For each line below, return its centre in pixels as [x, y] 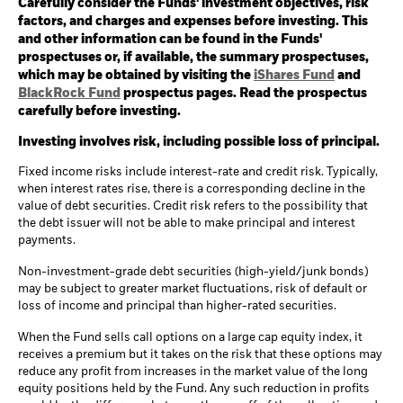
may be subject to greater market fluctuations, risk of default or [193, 290]
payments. [47, 241]
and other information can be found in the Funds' [170, 40]
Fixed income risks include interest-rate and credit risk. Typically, [198, 173]
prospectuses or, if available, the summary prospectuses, [193, 58]
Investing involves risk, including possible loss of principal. [199, 143]
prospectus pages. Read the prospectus [244, 94]
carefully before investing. [99, 112]
